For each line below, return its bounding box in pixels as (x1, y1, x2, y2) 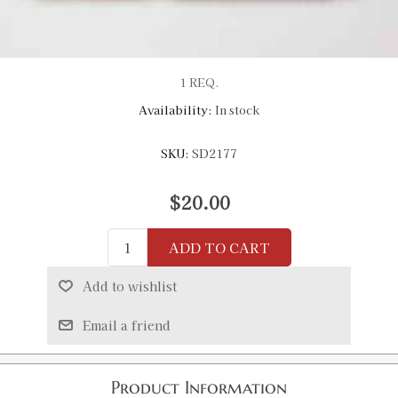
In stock (215, 101, 259, 118)
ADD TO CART (168, 238, 270, 258)
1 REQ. (179, 74, 219, 91)
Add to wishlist (82, 277, 177, 296)
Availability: (139, 101, 212, 118)
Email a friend (82, 316, 171, 335)
